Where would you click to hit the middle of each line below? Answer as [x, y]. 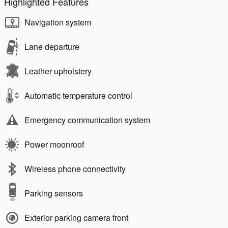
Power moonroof [54, 144]
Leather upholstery [58, 71]
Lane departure [52, 47]
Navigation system [58, 22]
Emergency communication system [87, 120]
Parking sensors [54, 193]
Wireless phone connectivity [75, 169]
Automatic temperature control [78, 95]
